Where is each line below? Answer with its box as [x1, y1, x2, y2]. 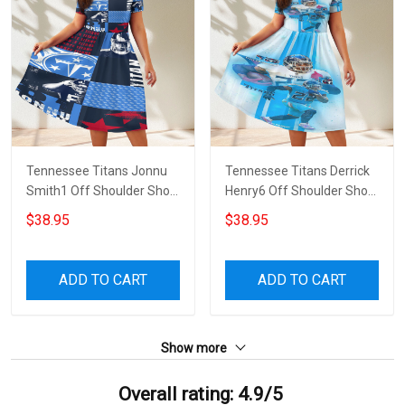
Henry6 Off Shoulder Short [225, 183, 377, 198]
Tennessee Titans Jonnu [26, 163, 167, 178]
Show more [161, 340, 230, 355]
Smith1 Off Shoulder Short [26, 183, 179, 198]
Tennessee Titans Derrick [225, 163, 370, 178]
